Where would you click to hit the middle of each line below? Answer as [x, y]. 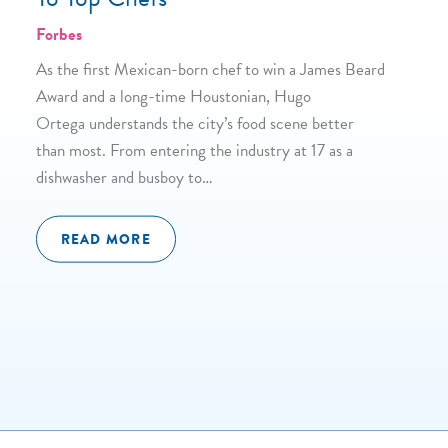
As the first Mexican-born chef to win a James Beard [210, 70]
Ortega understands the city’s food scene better [195, 124]
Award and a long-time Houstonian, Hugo [173, 97]
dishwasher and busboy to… [124, 178]
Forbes [59, 35]
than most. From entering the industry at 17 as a [194, 151]
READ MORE [105, 239]
